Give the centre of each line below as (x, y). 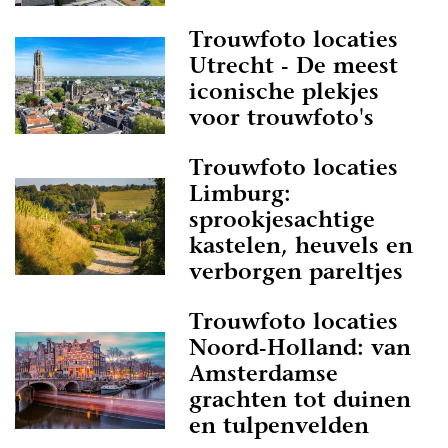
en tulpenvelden (279, 428)
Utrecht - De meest (293, 68)
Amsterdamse (263, 376)
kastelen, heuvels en (301, 248)
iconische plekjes (284, 94)
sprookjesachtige (282, 222)
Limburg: (240, 196)
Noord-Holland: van (300, 350)
